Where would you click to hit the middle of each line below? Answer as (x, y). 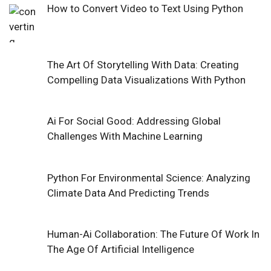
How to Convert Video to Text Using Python (145, 8)
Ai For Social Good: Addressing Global (134, 121)
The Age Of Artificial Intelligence (120, 250)
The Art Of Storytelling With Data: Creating (143, 65)
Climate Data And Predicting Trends (128, 193)
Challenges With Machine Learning (125, 136)
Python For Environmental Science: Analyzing (149, 178)
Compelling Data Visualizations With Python (146, 80)
